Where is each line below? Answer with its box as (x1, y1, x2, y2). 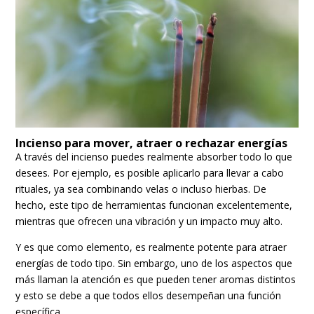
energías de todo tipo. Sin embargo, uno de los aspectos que (15, 256, 293, 270)
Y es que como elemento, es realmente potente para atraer (15, 240, 287, 254)
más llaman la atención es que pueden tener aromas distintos (15, 272, 296, 286)
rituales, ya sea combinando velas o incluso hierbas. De (15, 182, 267, 196)
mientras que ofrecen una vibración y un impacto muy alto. (15, 214, 283, 228)
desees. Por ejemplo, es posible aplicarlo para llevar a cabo (15, 165, 285, 179)
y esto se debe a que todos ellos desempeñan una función (15, 288, 282, 302)
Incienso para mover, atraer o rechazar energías (15, 135, 288, 151)
